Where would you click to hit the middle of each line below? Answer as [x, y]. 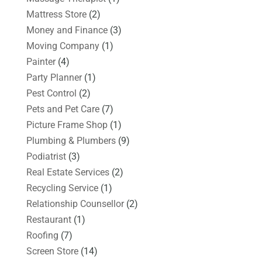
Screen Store [52, 251]
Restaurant [49, 219]
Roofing [42, 235]
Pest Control [51, 93]
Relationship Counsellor [75, 204]
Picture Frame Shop [67, 125]
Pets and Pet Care [63, 109]
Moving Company [63, 46]
